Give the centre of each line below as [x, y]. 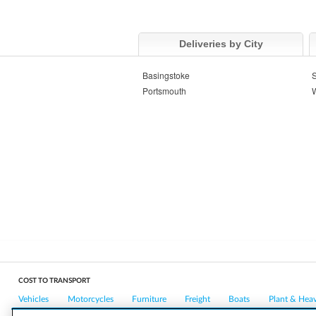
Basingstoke [166, 75]
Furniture [149, 299]
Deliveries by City [221, 44]
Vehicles [34, 299]
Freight [197, 299]
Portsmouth [164, 91]
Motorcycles [90, 299]
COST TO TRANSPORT [55, 280]
